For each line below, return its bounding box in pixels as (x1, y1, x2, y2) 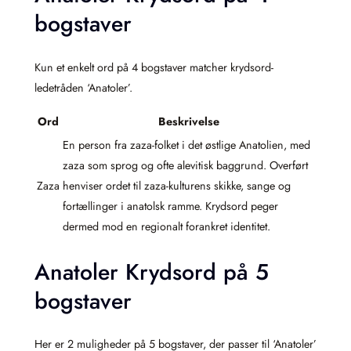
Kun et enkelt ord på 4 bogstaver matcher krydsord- (34, 59, 273, 75)
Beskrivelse (157, 114, 219, 130)
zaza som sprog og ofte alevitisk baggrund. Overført (63, 157, 308, 174)
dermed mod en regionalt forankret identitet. (63, 219, 270, 235)
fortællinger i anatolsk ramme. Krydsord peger (63, 198, 278, 215)
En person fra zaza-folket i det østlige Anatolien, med (63, 137, 310, 154)
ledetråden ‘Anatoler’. (34, 79, 132, 96)
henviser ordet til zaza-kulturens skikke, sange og (63, 178, 291, 194)
